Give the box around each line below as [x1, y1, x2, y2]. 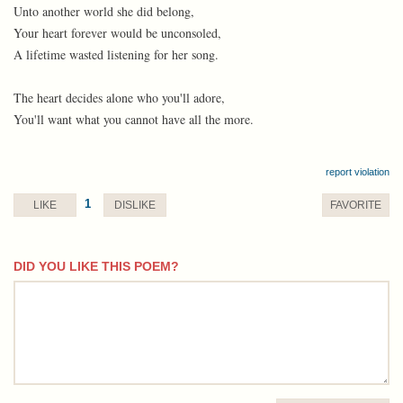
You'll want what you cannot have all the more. [13, 111, 254, 128]
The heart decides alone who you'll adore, [13, 89, 225, 106]
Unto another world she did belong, [13, 3, 194, 20]
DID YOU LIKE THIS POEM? [13, 259, 179, 273]
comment [13, 279, 63, 298]
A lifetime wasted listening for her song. [13, 46, 219, 63]
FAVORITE [330, 199, 381, 211]
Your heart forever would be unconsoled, [13, 24, 221, 41]
